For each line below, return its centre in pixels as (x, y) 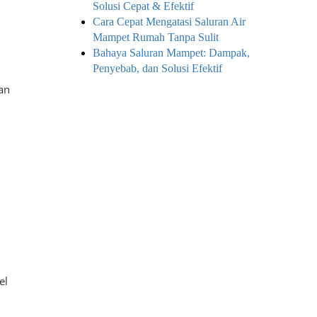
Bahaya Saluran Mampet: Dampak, (171, 53)
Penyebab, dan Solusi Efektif (157, 68)
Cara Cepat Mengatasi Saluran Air (169, 22)
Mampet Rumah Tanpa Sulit (156, 37)
